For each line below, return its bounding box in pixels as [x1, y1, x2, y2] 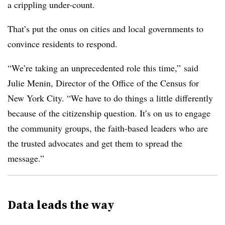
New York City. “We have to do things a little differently [8, 92, 213, 104]
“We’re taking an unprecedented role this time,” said [8, 62, 198, 74]
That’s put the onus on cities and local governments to [8, 23, 203, 35]
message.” [8, 152, 44, 164]
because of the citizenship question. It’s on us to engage [8, 107, 210, 119]
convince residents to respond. [8, 38, 118, 50]
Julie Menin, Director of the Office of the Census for [8, 77, 199, 89]
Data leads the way [8, 196, 115, 213]
